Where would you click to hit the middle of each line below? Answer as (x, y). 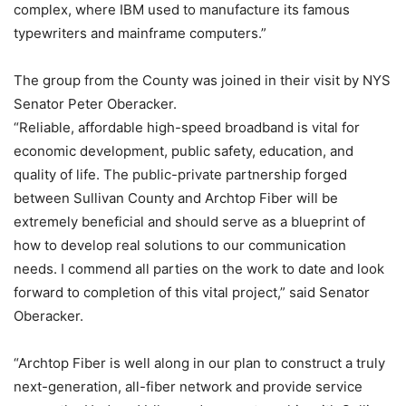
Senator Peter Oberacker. (95, 104)
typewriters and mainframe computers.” (140, 33)
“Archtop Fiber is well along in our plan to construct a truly (199, 363)
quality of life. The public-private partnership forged (180, 174)
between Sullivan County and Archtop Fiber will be (176, 198)
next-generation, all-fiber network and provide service (188, 387)
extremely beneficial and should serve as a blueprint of (189, 222)
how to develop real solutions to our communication (180, 245)
